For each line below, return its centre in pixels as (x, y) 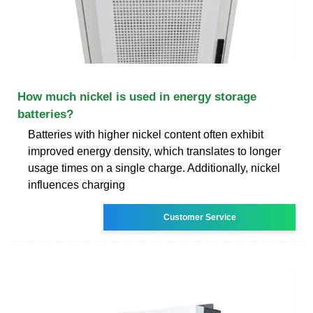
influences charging (77, 184)
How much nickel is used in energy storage (137, 96)
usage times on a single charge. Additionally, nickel (154, 168)
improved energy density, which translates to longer (154, 151)
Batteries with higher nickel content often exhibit (146, 134)
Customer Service (199, 217)
